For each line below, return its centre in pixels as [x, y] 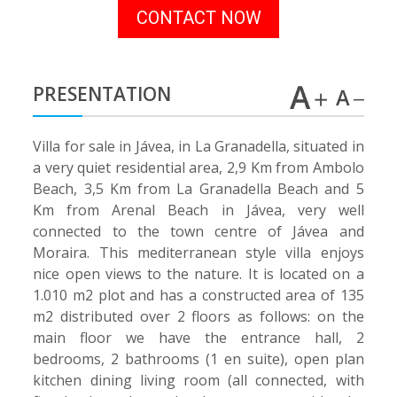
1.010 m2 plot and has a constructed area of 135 [198, 295]
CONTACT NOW [198, 18]
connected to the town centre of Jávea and [198, 231]
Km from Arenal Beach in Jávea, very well [198, 210]
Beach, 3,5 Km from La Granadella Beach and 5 [198, 188]
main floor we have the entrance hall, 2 [198, 337]
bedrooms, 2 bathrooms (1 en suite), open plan [198, 358]
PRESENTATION [102, 94]
